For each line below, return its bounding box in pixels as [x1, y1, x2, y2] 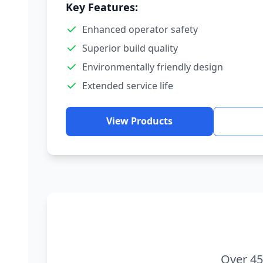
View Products [106, 114, 173, 127]
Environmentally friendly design [82, 60, 223, 73]
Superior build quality [82, 42, 178, 55]
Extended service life [82, 79, 173, 92]
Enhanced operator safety [82, 23, 198, 36]
